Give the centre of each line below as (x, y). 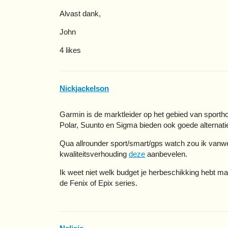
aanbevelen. (166, 154)
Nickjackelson (84, 88)
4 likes (70, 50)
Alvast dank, (80, 14)
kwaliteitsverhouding (94, 154)
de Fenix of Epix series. (98, 183)
